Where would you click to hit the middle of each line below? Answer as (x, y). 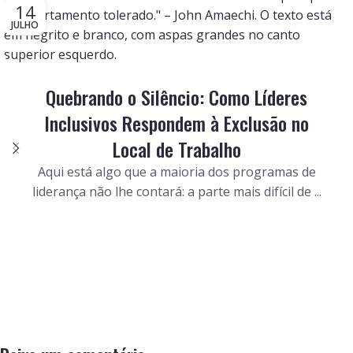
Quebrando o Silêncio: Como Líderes (176, 97)
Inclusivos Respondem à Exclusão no (176, 123)
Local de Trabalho (176, 149)
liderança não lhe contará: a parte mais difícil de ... (176, 191)
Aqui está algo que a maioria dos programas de (176, 171)
